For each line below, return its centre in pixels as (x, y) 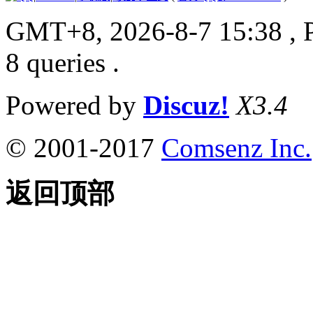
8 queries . (63, 62)
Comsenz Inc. (236, 147)
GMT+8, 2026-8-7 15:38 (144, 31)
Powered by (74, 105)
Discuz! (186, 105)
